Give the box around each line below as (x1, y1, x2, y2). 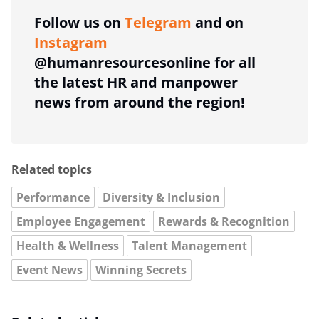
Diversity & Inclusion (103, 189, 220, 205)
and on (192, 12, 244, 32)
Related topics (11, 161, 92, 177)
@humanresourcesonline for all (34, 52, 256, 72)
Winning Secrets (95, 261, 187, 278)
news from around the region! (34, 92, 245, 112)
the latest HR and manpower (34, 72, 238, 92)
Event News (16, 261, 83, 278)
